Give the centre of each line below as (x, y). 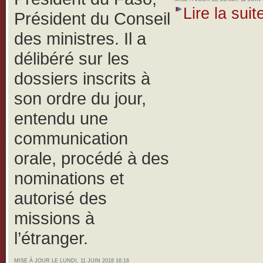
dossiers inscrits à (82, 79)
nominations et (69, 178)
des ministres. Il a (80, 39)
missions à (54, 218)
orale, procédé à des (92, 159)
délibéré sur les (72, 59)
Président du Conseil (92, 19)
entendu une (61, 119)
